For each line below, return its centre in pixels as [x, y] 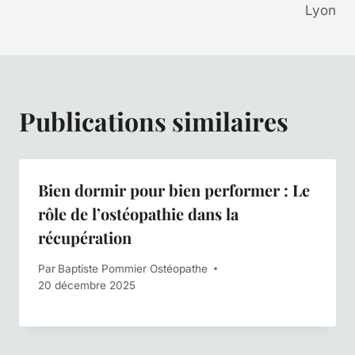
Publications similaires [154, 121]
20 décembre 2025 [87, 285]
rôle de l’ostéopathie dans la [138, 214]
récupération [85, 237]
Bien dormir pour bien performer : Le [174, 190]
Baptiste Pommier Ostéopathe [133, 268]
